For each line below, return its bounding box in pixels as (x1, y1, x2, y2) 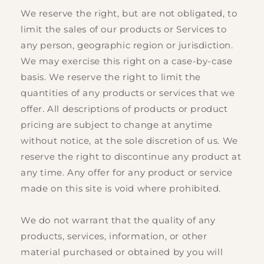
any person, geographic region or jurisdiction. (21, 39, 233, 51)
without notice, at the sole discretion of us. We (21, 135, 238, 147)
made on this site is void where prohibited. (21, 183, 221, 194)
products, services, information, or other (21, 230, 207, 242)
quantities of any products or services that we (21, 87, 235, 99)
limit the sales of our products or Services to (21, 24, 227, 35)
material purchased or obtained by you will (21, 246, 223, 258)
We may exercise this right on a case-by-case (21, 55, 233, 67)
